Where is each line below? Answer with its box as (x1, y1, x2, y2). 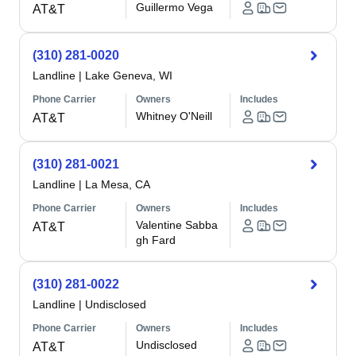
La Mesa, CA (85, 178, 150, 191)
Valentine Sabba (136, 219, 219, 231)
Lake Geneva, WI (85, 69, 172, 82)
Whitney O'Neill (136, 110, 213, 122)
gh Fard (136, 234, 176, 246)
